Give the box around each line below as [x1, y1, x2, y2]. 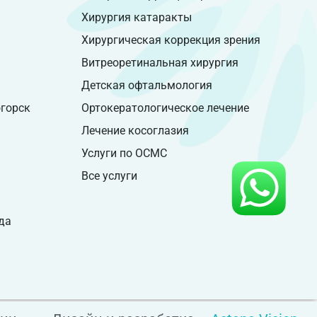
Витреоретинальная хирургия [81, 56, 238, 70]
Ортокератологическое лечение [81, 101, 249, 115]
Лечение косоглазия [81, 124, 189, 138]
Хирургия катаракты [81, 11, 192, 25]
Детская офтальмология [81, 79, 212, 93]
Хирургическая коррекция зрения [81, 33, 260, 47]
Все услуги [81, 169, 137, 183]
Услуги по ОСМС [81, 146, 167, 161]
